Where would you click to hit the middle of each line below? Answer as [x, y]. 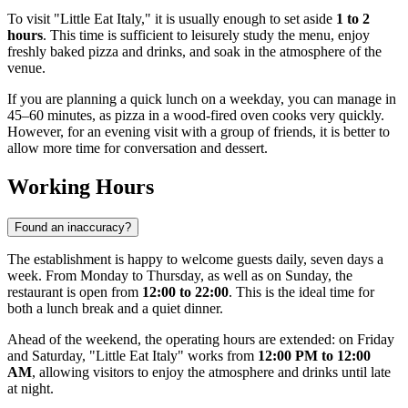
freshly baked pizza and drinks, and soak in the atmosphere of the [194, 52]
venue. [26, 68]
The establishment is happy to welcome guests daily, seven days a [195, 260]
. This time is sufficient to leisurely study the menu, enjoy [206, 36]
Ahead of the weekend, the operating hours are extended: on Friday [201, 340]
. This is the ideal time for [301, 292]
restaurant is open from [75, 292]
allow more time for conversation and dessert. [138, 148]
